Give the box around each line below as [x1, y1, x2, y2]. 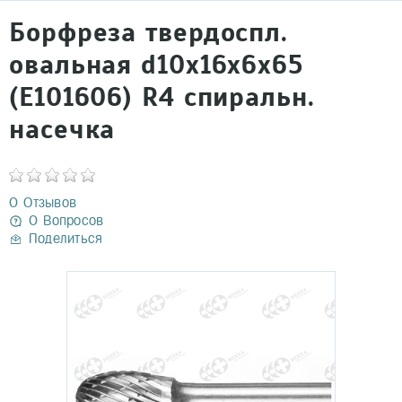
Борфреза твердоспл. [9, 17, 289, 48]
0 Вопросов [29, 213, 104, 228]
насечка [9, 114, 116, 145]
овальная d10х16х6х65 [9, 49, 303, 81]
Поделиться [29, 231, 103, 246]
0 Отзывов [9, 195, 77, 210]
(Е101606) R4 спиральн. [9, 82, 315, 113]
